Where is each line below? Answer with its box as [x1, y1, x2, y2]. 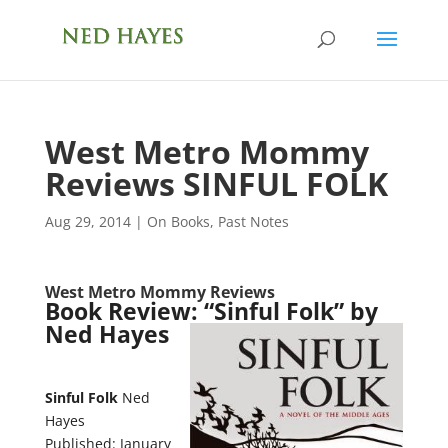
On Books [146, 212, 210, 231]
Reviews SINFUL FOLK [44, 162, 388, 205]
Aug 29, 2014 [44, 212, 131, 231]
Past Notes [217, 212, 289, 231]
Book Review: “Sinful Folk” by [44, 295, 378, 327]
